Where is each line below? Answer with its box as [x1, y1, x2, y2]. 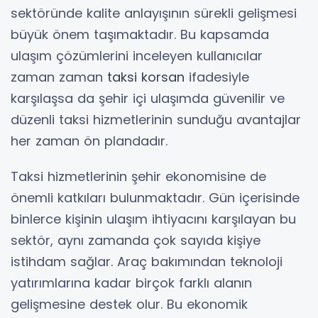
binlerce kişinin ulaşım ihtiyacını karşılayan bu [11, 209, 296, 228]
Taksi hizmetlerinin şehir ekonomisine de [11, 167, 266, 185]
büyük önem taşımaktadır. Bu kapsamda [11, 25, 269, 43]
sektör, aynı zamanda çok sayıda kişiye [11, 231, 261, 249]
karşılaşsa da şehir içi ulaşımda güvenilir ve [11, 89, 285, 107]
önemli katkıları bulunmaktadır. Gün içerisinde [11, 188, 300, 207]
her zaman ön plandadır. [11, 131, 168, 150]
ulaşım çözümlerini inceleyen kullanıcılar [11, 46, 263, 65]
